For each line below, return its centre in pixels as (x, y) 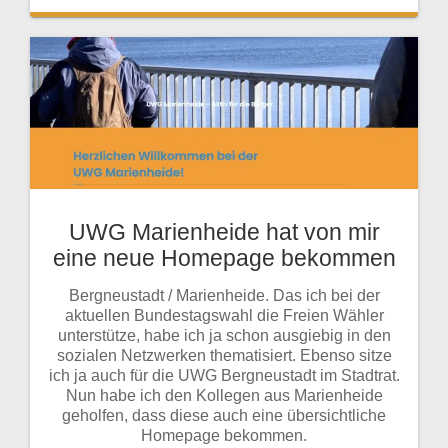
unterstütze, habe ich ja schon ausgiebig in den (224, 335)
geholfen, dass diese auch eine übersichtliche (224, 415)
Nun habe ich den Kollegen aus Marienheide (224, 395)
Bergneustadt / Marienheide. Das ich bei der (224, 295)
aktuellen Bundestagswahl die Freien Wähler (224, 315)
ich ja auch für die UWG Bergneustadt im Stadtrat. (224, 375)
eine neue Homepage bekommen (224, 257)
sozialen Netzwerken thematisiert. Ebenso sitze (224, 355)
